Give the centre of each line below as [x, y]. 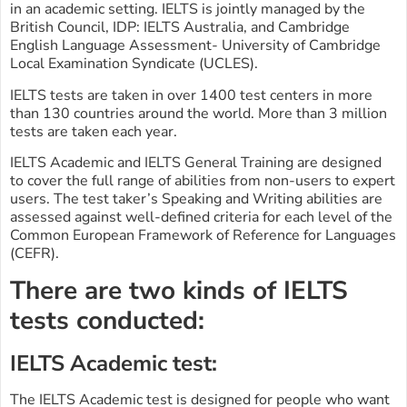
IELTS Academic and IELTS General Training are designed [196, 163]
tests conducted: [111, 320]
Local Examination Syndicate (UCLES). [134, 64]
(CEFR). [35, 254]
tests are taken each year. [94, 131]
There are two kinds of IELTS [179, 290]
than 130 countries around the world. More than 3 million [199, 113]
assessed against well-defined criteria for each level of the [201, 218]
